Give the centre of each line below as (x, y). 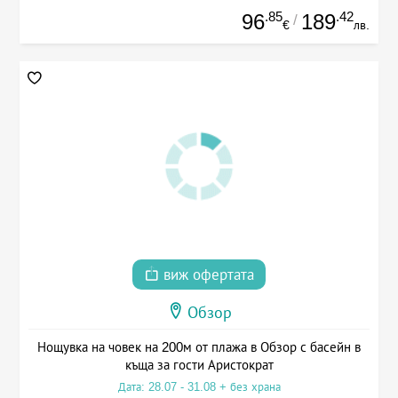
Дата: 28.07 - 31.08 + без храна (199, 386)
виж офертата (207, 275)
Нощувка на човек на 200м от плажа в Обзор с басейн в (199, 346)
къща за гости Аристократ (199, 364)
